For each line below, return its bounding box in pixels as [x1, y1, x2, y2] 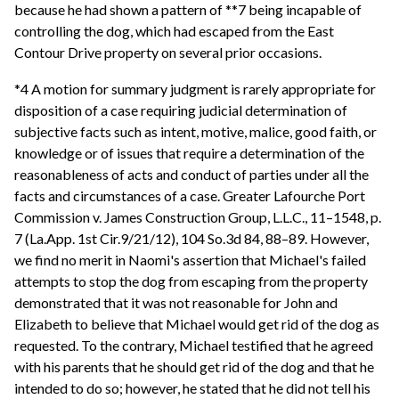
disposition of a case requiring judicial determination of [14, 102, 347, 119]
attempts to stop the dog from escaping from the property [14, 273, 368, 290]
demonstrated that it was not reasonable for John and [14, 294, 338, 312]
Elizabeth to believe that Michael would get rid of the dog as [14, 315, 379, 333]
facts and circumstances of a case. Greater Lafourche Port [14, 187, 365, 205]
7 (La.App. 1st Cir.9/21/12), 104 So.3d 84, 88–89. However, [14, 230, 369, 248]
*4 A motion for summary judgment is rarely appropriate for [14, 80, 376, 98]
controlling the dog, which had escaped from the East [14, 21, 334, 39]
